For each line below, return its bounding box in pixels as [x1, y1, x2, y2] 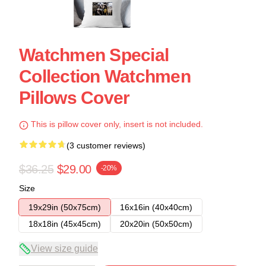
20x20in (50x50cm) [120, 219, 192, 229]
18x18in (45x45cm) [28, 219, 101, 229]
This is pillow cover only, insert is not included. [28, 119, 203, 129]
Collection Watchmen [19, 66, 191, 87]
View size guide [31, 243, 98, 254]
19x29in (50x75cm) [28, 202, 101, 213]
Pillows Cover [19, 88, 130, 108]
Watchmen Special [19, 45, 169, 65]
